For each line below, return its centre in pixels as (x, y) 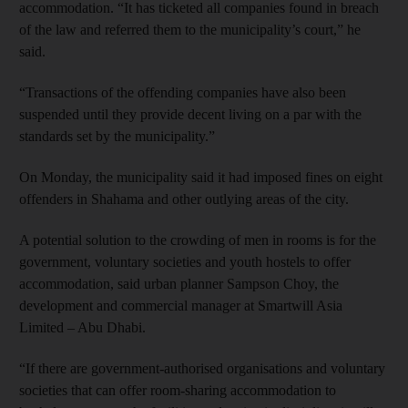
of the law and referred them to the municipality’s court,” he (190, 29)
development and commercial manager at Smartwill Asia (181, 305)
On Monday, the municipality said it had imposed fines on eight (201, 177)
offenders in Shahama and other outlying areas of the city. (184, 199)
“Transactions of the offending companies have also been (183, 92)
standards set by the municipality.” (117, 136)
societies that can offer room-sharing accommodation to (178, 390)
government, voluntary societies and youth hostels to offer (185, 261)
